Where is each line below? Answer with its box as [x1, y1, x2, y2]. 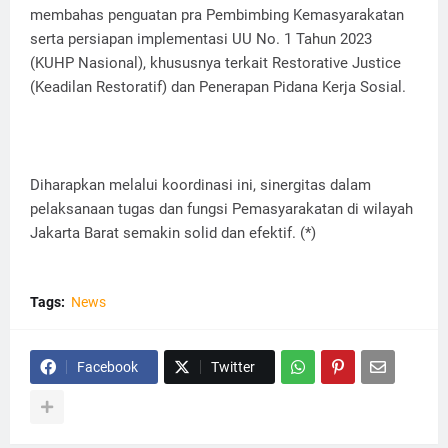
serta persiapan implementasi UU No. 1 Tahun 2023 [30, 30, 372, 49]
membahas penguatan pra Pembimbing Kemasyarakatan [30, 6, 404, 25]
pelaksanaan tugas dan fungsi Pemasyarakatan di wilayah [30, 200, 413, 219]
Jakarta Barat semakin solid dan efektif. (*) [30, 224, 316, 243]
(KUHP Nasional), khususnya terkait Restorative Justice [30, 54, 401, 73]
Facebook [77, 359, 138, 376]
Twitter [211, 359, 255, 376]
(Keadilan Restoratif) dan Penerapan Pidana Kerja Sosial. [30, 78, 406, 97]
